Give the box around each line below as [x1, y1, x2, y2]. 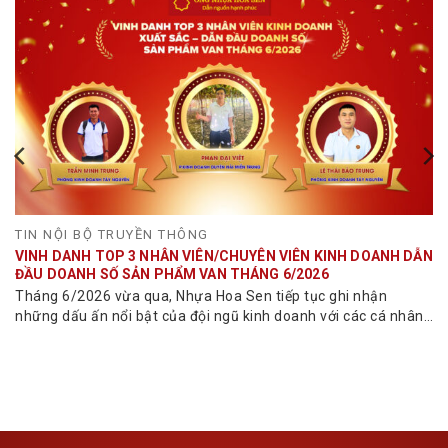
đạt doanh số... [15, 327, 114, 344]
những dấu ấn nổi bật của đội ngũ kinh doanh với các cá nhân [15, 307, 424, 324]
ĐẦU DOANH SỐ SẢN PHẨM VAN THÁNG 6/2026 [15, 265, 329, 282]
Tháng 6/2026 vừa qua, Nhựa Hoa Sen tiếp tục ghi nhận [15, 287, 387, 304]
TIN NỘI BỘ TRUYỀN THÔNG [15, 227, 209, 243]
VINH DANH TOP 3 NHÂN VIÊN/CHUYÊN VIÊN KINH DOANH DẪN [15, 247, 433, 264]
